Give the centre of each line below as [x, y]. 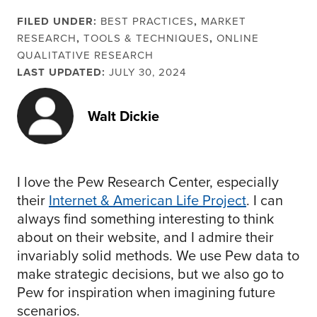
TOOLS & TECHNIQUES [146, 39]
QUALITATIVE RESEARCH [85, 56]
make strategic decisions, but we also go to [150, 274]
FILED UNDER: [59, 22]
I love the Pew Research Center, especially [148, 182]
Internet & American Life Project [148, 201]
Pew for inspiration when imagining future [146, 293]
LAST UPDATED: [61, 73]
